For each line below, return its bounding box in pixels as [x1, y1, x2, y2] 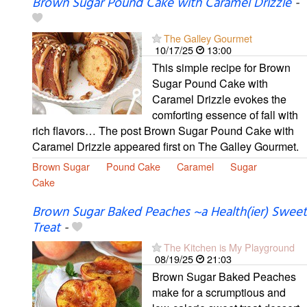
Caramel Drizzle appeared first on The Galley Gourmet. [32, 138, 299, 155]
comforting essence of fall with [152, 107, 298, 123]
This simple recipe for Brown [152, 60, 291, 76]
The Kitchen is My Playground [164, 240, 295, 255]
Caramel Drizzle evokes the [152, 91, 286, 108]
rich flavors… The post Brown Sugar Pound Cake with [32, 123, 294, 139]
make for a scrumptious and [152, 284, 286, 301]
